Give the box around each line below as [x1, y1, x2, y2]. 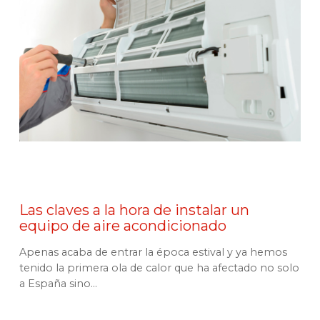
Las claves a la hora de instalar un [19, 201, 249, 219]
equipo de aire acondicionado [19, 217, 226, 234]
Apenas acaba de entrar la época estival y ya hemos [19, 246, 287, 259]
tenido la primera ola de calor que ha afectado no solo [19, 261, 299, 274]
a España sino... [19, 277, 97, 290]
